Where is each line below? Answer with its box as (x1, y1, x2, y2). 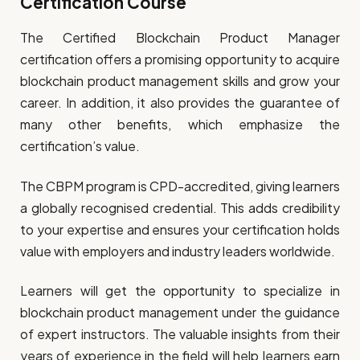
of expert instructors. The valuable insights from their (20, 325, 340, 342)
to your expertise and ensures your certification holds (20, 220, 340, 238)
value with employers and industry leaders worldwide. (20, 242, 335, 260)
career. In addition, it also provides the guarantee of (20, 94, 340, 112)
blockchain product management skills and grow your (20, 72, 340, 90)
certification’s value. (20, 137, 140, 155)
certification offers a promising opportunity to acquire (20, 51, 340, 68)
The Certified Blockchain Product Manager (20, 29, 340, 47)
